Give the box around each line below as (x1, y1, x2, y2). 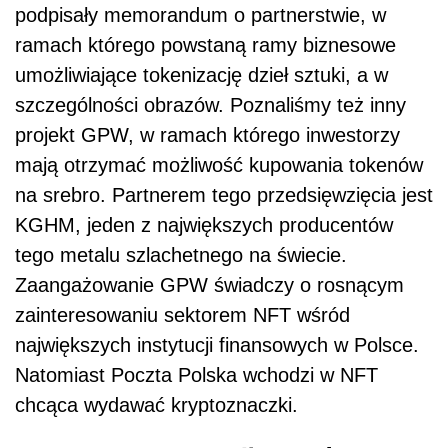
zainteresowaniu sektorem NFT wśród (15, 304, 350, 327)
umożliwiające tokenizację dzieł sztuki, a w (15, 64, 388, 87)
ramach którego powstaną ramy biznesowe (15, 34, 396, 57)
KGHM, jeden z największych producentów (15, 214, 393, 237)
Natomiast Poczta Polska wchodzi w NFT (15, 364, 378, 387)
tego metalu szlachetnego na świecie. (15, 244, 347, 267)
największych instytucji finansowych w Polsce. (15, 334, 419, 357)
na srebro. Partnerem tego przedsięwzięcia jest (15, 184, 433, 207)
